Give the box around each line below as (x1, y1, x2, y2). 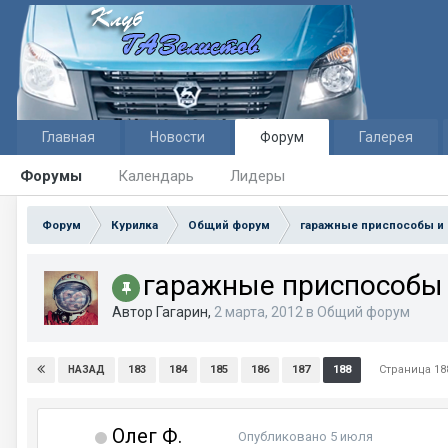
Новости (150, 129, 205, 145)
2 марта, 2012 (214, 304, 303, 320)
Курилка (111, 218, 158, 232)
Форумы (20, 167, 82, 185)
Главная (42, 129, 95, 145)
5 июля (330, 429, 373, 445)
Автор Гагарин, (112, 304, 214, 320)
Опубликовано (238, 429, 330, 445)
